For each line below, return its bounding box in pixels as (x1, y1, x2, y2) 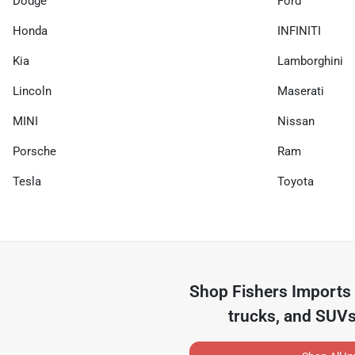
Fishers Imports (232, 282, 352, 301)
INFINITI (277, 24, 321, 38)
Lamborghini (277, 54, 343, 68)
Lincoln (13, 84, 52, 98)
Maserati (277, 84, 324, 98)
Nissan (277, 114, 315, 128)
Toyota (277, 174, 314, 189)
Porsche (13, 144, 56, 158)
